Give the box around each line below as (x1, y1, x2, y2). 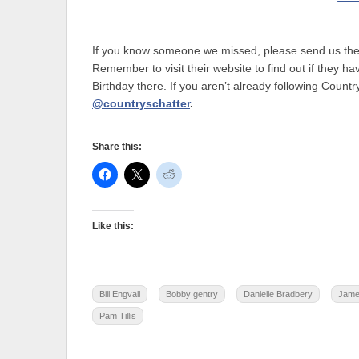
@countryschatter (92, 97, 190, 110)
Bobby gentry (166, 288, 218, 299)
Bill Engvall (99, 288, 140, 299)
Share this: (92, 140, 142, 152)
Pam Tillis (99, 310, 136, 321)
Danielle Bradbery (244, 288, 313, 299)
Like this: (92, 220, 134, 232)
